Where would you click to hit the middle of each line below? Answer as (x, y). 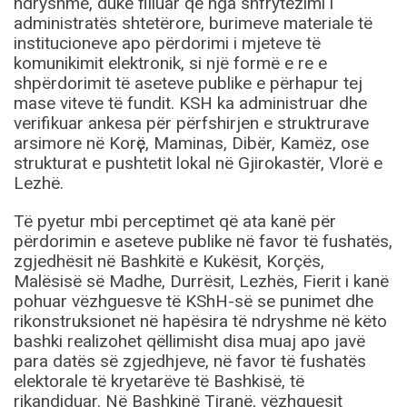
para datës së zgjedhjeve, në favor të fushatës (190, 362)
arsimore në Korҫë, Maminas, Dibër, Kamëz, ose (191, 144)
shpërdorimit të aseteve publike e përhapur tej (188, 84)
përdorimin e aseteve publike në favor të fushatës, (203, 242)
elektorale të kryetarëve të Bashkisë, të (159, 382)
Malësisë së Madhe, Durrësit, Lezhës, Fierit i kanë (201, 282)
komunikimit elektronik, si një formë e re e (170, 64)
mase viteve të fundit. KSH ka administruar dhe (190, 104)
